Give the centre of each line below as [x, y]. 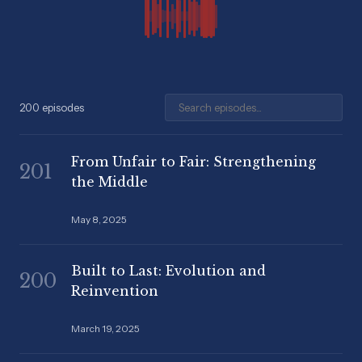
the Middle [109, 181]
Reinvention [115, 291]
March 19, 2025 [105, 329]
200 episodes [52, 107]
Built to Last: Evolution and [168, 271]
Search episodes [214, 103]
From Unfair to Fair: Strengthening [194, 161]
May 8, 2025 [99, 219]
